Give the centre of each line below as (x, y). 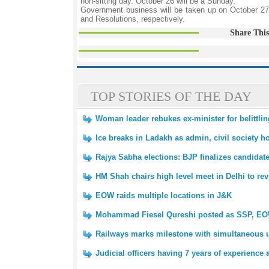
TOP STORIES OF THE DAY (171, 96)
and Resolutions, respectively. (133, 19)
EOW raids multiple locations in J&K (164, 195)
